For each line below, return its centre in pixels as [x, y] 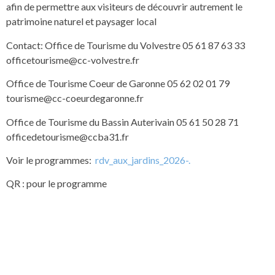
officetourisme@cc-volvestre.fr [73, 60]
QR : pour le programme [56, 184]
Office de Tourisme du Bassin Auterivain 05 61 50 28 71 [122, 122]
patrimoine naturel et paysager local [81, 21]
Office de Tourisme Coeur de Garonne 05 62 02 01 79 [118, 83]
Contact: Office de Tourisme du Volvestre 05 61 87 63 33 [126, 45]
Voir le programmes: [51, 160]
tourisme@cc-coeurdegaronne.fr [75, 98]
